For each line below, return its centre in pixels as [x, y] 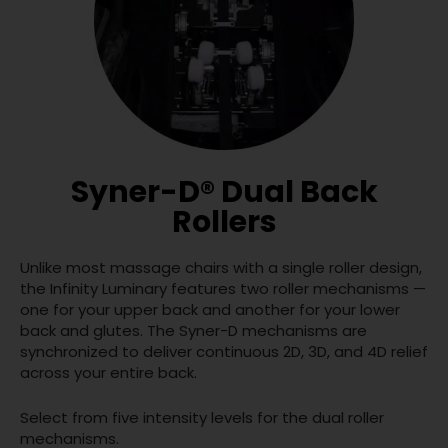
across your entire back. [108, 373]
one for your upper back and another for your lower [210, 310]
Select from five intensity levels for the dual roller [202, 418]
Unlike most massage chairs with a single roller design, [221, 268]
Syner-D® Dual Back [224, 192]
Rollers [224, 222]
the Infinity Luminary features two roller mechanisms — [223, 289]
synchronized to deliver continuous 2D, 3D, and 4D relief [224, 352]
